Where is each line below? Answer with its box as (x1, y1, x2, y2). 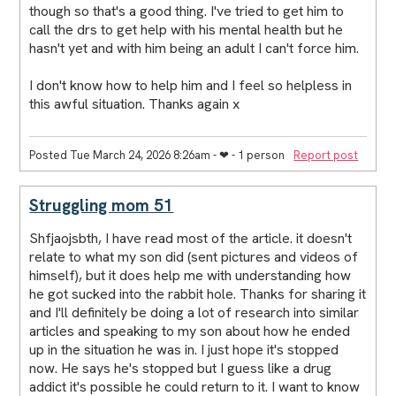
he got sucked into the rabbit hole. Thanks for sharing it (29, 284, 367, 303)
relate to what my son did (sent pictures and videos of (29, 247, 359, 266)
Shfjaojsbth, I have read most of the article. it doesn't (29, 228, 353, 247)
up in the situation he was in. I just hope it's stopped (29, 339, 339, 359)
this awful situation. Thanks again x (29, 94, 240, 113)
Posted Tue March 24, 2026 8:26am (29, 147, 211, 163)
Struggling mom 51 (29, 194, 174, 217)
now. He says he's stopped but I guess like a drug (29, 358, 332, 377)
